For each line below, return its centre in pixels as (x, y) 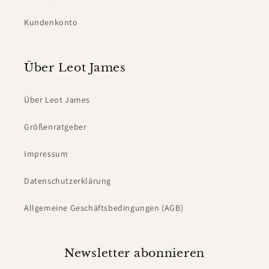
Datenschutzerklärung (68, 181)
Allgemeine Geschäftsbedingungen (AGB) (104, 208)
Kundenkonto (51, 22)
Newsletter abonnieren (134, 253)
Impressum (46, 154)
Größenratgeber (56, 127)
